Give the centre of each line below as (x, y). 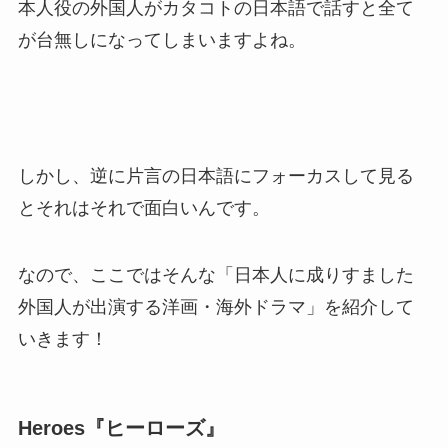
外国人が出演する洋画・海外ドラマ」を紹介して (215, 307)
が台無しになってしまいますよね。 (161, 39)
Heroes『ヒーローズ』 (121, 427)
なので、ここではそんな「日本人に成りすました (215, 275)
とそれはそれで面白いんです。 (143, 207)
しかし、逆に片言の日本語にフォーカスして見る (215, 175)
